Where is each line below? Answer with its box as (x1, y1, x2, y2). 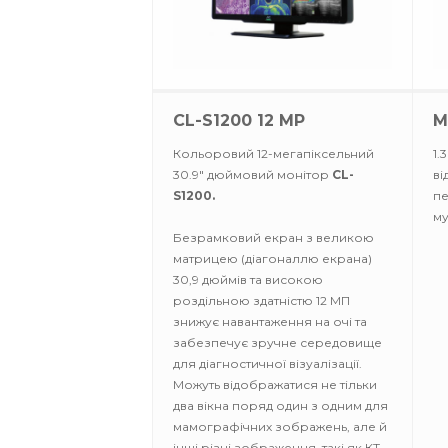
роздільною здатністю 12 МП (173, 293, 350, 308)
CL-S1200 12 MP (173, 111, 305, 130)
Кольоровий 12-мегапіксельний (173, 146, 374, 161)
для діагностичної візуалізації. (173, 356, 362, 371)
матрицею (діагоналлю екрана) (173, 251, 372, 266)
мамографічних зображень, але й (173, 419, 387, 434)
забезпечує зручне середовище (173, 335, 382, 350)
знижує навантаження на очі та (173, 314, 367, 329)
